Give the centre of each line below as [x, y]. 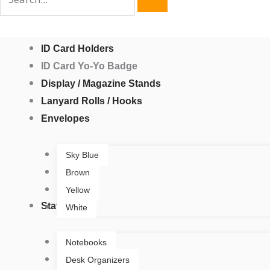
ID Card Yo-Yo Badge [89, 66]
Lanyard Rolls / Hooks [92, 101]
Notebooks [86, 243]
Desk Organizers [97, 260]
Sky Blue [82, 155]
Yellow [77, 190]
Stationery [64, 206]
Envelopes [65, 119]
